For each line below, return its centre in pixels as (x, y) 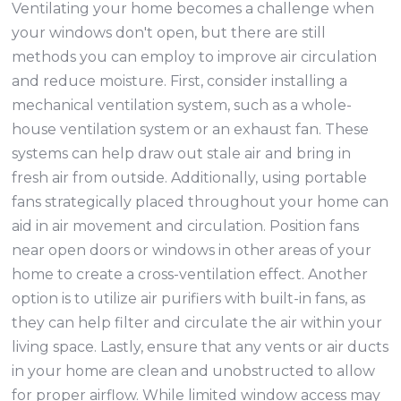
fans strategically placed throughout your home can (200, 202)
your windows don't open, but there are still (169, 33)
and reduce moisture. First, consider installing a (180, 81)
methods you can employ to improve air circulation (195, 57)
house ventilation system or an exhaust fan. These (191, 129)
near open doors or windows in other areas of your (192, 250)
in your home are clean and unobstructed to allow (194, 371)
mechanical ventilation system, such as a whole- (182, 105)
